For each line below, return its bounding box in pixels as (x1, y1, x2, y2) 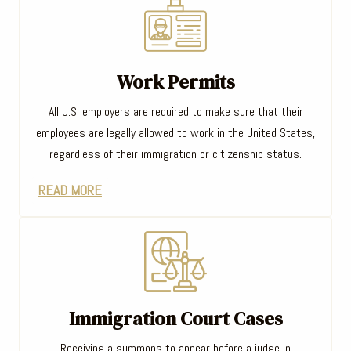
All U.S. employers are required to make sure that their (48, 103, 303, 120)
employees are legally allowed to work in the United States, (36, 124, 315, 141)
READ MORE (38, 180, 102, 199)
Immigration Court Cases (68, 305, 283, 331)
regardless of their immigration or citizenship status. (49, 145, 302, 162)
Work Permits (116, 68, 235, 95)
